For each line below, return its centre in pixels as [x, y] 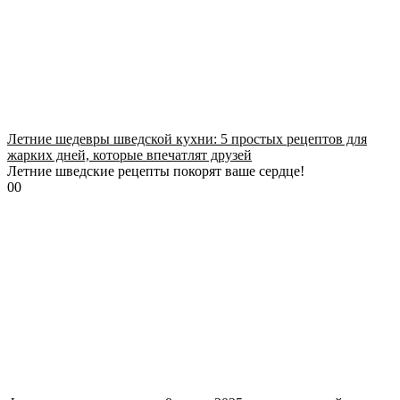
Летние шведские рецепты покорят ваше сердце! [156, 171]
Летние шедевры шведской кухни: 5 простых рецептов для [187, 138]
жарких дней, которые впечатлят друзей [129, 154]
